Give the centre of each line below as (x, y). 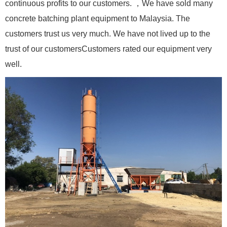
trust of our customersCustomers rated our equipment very (108, 49)
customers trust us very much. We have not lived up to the (108, 34)
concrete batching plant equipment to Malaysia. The (98, 18)
